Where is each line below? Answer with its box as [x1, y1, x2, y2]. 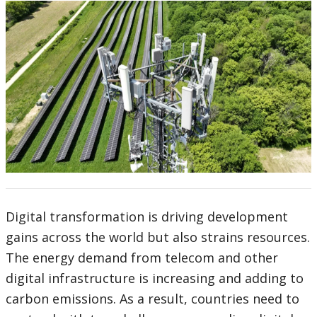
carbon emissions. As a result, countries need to [6, 290, 299, 308]
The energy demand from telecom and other [6, 249, 278, 267]
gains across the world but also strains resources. [6, 229, 310, 246]
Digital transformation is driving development [6, 208, 288, 226]
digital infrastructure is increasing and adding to [6, 270, 304, 287]
